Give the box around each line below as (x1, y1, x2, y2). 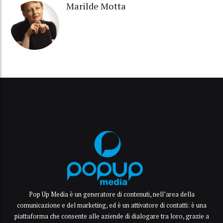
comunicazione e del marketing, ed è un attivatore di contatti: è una (16, 201, 207, 210)
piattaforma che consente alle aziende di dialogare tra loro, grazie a (14, 212, 209, 221)
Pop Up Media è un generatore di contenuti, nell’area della (28, 190, 195, 199)
